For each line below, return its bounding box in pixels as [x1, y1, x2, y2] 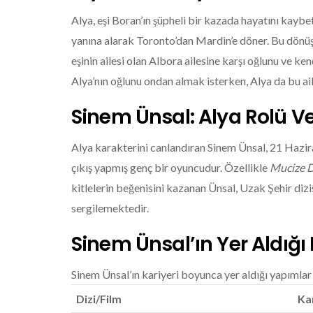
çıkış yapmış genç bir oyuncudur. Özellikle [71, 160, 270, 174]
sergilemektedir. [71, 201, 149, 214]
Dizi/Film [76, 291, 122, 305]
